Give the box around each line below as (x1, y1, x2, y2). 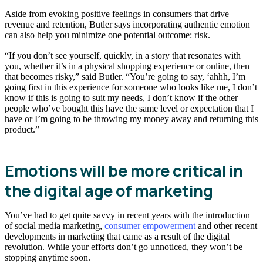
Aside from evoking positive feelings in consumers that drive (5, 8, 229, 19)
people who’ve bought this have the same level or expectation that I (5, 103, 254, 114)
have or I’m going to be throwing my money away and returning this (5, 114, 258, 124)
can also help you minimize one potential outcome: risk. (5, 29, 210, 40)
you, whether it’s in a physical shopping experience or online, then (5, 61, 249, 72)
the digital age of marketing (5, 179, 213, 201)
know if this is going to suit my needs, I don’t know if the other (5, 93, 238, 103)
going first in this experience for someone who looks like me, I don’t (5, 82, 257, 93)
